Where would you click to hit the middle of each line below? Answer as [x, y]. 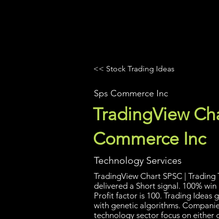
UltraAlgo [115, 26]
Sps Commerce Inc [131, 93]
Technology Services [138, 160]
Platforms [169, 27]
